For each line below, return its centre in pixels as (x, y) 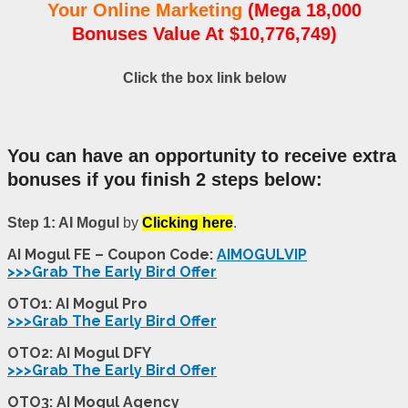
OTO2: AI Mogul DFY (79, 353)
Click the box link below (204, 78)
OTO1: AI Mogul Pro (77, 304)
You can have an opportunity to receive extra (202, 155)
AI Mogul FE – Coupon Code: (112, 255)
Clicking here (188, 223)
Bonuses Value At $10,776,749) (204, 34)
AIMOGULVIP (262, 255)
